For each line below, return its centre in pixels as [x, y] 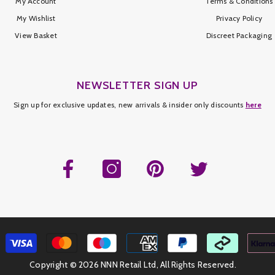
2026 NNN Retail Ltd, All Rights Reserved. [157, 265]
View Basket [36, 35]
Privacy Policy [239, 18]
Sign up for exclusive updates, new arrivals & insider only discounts [130, 105]
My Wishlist [36, 18]
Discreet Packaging [239, 35]
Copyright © [54, 265]
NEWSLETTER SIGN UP [137, 85]
